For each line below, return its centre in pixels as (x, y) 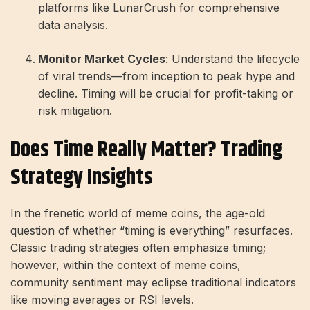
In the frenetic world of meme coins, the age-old (138, 213)
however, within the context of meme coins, (126, 265)
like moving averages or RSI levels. (102, 300)
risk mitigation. (75, 110)
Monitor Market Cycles (102, 58)
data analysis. (73, 25)
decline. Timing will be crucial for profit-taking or (166, 93)
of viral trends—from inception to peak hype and (166, 76)
